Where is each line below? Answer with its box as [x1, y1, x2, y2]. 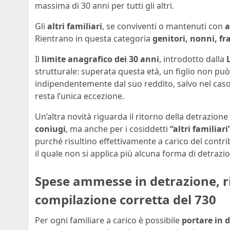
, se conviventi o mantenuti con [102, 21, 225, 32]
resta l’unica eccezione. [35, 90, 124, 102]
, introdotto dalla [159, 53, 226, 65]
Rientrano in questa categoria [35, 33, 152, 45]
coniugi [35, 123, 66, 135]
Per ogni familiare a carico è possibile [35, 214, 182, 226]
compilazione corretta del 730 [35, 191, 216, 208]
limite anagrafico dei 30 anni [42, 53, 159, 65]
